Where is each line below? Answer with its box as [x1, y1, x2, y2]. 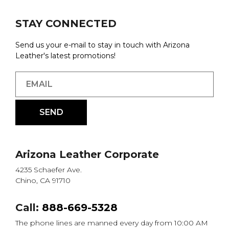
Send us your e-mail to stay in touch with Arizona [15, 40, 190, 50]
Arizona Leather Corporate [15, 148, 159, 161]
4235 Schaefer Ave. [15, 165, 82, 174]
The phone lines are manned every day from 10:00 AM [15, 218, 208, 227]
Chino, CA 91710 [15, 175, 71, 185]
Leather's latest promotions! [15, 51, 116, 60]
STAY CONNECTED [15, 17, 117, 30]
